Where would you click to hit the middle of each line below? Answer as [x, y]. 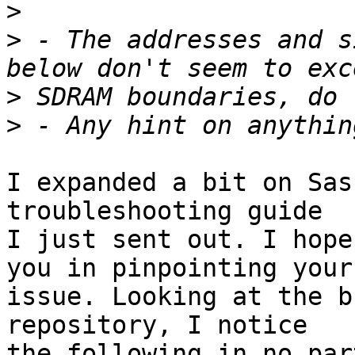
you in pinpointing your [179, 268]
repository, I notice [157, 325]
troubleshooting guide [164, 211]
